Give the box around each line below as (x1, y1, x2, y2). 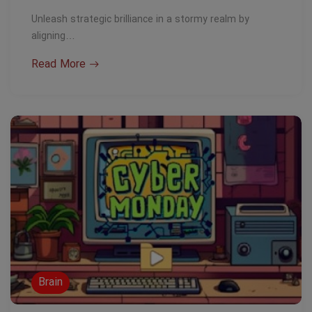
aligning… (31, 29, 75, 43)
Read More (31, 56, 86, 72)
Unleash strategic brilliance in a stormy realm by (31, 13, 249, 26)
